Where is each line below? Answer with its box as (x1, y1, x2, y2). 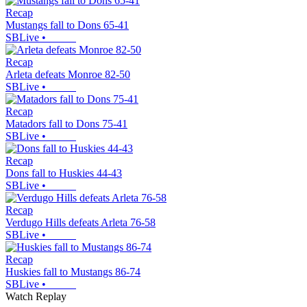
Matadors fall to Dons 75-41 (5, 118, 127, 130)
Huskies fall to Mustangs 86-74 (5, 266, 140, 278)
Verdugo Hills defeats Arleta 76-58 (5, 217, 156, 229)
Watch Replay (5, 291, 66, 303)
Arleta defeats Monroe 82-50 (5, 69, 130, 81)
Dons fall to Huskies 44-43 (5, 167, 122, 180)
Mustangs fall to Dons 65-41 (5, 19, 129, 32)
